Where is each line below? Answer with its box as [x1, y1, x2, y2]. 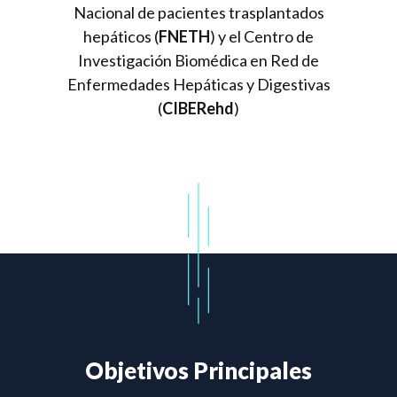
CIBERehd [162, 98, 234, 118]
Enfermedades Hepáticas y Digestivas [66, 74, 331, 94]
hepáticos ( [83, 27, 159, 46]
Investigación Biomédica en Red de [78, 51, 319, 70]
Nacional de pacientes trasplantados [73, 3, 324, 22]
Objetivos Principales [85, 356, 312, 385]
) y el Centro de [210, 27, 314, 46]
